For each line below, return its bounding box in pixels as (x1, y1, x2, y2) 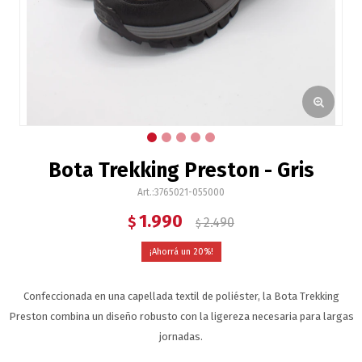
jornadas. (159, 330, 203, 343)
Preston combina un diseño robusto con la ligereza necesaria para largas (8, 310, 354, 322)
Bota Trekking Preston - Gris (48, 158, 314, 183)
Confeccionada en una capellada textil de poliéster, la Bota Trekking (23, 290, 339, 302)
